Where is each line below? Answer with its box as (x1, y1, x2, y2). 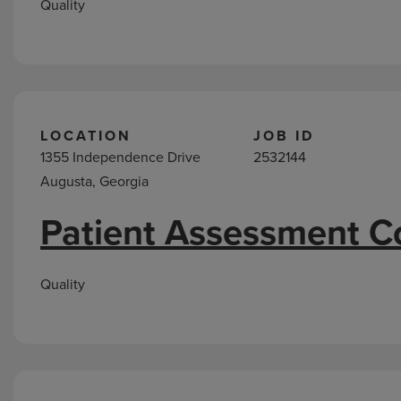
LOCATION (40, 125, 132, 146)
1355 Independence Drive (40, 147, 200, 167)
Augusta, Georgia (40, 171, 149, 192)
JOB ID (253, 125, 315, 146)
